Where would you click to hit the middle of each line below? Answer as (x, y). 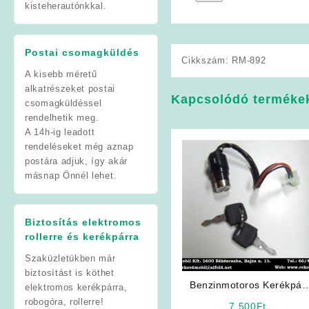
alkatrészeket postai (70, 88)
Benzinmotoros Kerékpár (248, 285)
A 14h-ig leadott (60, 132)
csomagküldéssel (63, 103)
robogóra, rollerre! (64, 301)
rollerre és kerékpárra (82, 236)
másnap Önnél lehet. (71, 175)
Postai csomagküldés (82, 52)
